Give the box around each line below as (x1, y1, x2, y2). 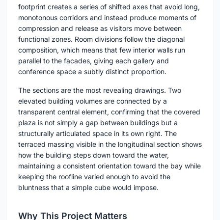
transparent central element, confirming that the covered (18, 107, 200, 116)
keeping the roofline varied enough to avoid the (18, 172, 170, 181)
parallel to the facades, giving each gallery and (18, 56, 169, 65)
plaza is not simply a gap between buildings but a (18, 118, 178, 127)
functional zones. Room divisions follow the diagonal (18, 34, 185, 43)
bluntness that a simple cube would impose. (18, 183, 159, 192)
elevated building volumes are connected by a (18, 96, 167, 105)
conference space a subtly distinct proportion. (18, 67, 166, 76)
